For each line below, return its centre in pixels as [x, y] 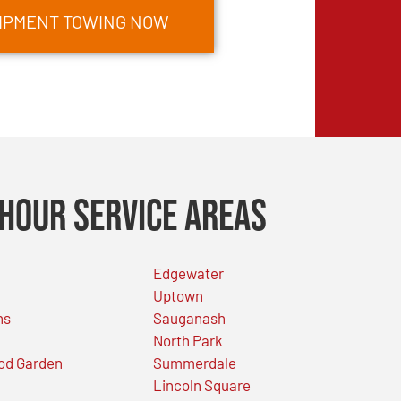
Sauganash [189, 317]
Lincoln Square [201, 384]
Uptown [178, 295]
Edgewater [188, 273]
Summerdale [194, 362]
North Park [188, 340]
